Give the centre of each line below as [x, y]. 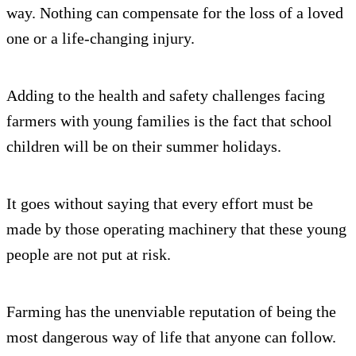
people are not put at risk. [89, 254]
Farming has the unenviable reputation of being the [171, 311]
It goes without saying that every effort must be [160, 203]
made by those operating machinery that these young [176, 228]
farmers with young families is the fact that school [169, 120]
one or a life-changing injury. [101, 38]
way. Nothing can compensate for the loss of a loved [175, 12]
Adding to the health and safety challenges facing [166, 95]
